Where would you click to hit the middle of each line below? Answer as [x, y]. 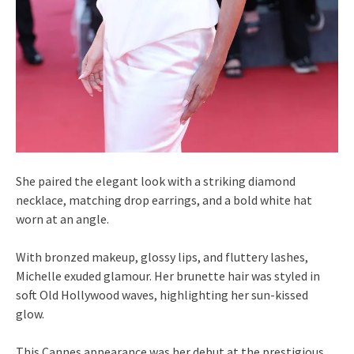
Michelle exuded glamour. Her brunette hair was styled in [168, 276]
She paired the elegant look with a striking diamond [156, 181]
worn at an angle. [62, 219]
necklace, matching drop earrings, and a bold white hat [164, 200]
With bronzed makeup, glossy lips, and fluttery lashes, [162, 257]
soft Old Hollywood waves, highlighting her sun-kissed [162, 295]
